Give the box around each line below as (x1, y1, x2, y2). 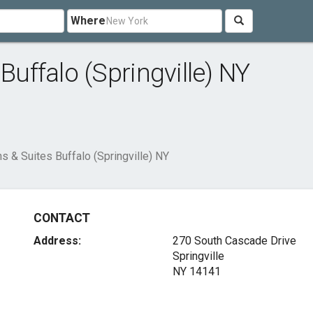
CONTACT (34, 211, 90, 225)
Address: (34, 234, 82, 247)
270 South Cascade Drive (172, 234, 296, 247)
